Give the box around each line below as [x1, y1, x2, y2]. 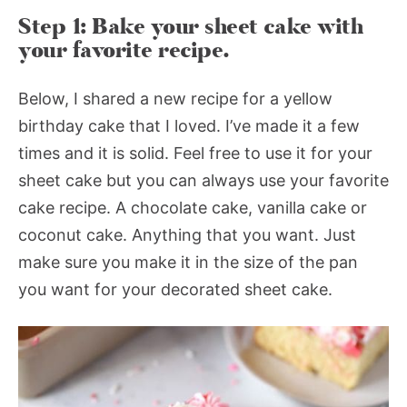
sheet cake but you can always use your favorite [18, 170, 389, 190]
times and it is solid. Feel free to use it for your [18, 143, 372, 163]
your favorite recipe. [18, 35, 236, 65]
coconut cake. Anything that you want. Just [18, 224, 356, 244]
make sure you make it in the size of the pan [18, 252, 358, 272]
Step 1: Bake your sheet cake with [18, 11, 363, 42]
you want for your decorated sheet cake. [18, 279, 337, 299]
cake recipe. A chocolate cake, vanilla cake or [18, 197, 367, 217]
